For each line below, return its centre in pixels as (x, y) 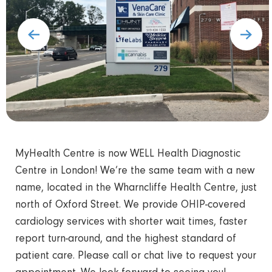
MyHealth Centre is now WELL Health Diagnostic (128, 155)
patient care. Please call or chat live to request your (136, 257)
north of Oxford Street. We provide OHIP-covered (130, 206)
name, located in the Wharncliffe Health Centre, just (136, 189)
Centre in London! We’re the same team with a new (135, 172)
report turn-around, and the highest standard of (126, 240)
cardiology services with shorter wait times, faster (131, 223)
